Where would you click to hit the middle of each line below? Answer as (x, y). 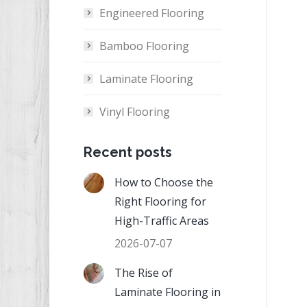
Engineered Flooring (152, 13)
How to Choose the (164, 182)
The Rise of (144, 273)
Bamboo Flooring (144, 46)
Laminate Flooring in (168, 292)
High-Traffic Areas (162, 221)
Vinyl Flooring (135, 112)
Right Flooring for (160, 201)
